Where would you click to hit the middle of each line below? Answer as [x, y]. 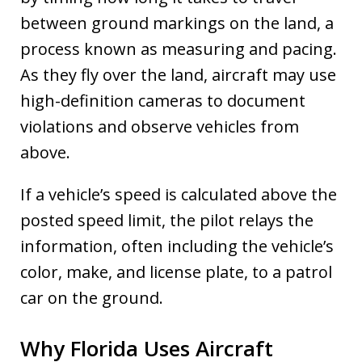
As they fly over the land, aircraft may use [178, 74]
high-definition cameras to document [163, 100]
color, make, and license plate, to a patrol [176, 271]
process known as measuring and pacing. [179, 48]
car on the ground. [92, 297]
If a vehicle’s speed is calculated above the [179, 194]
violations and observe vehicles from [160, 126]
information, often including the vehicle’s [177, 246]
